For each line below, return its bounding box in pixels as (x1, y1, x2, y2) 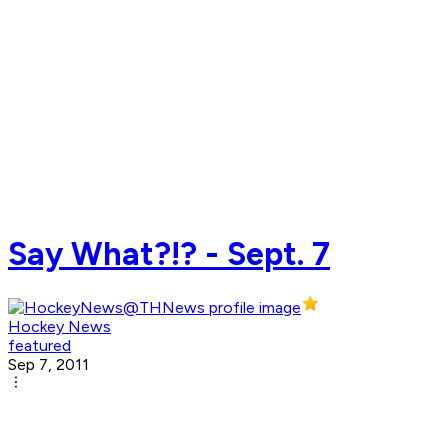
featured (8, 336, 71, 356)
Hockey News (8, 317, 111, 337)
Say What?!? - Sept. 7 (8, 234, 330, 273)
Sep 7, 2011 (8, 355, 89, 375)
